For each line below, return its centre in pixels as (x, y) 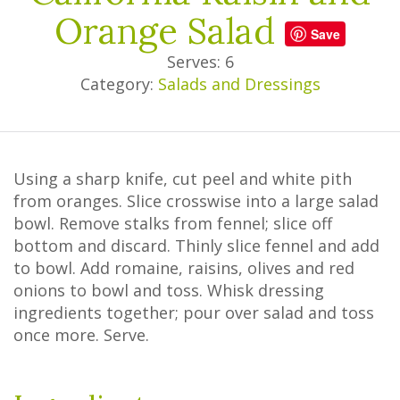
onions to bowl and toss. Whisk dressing (169, 290)
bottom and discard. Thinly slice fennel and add (196, 246)
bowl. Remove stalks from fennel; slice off (173, 223)
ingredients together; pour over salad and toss (194, 312)
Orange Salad (170, 31)
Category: (119, 84)
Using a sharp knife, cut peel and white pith (183, 179)
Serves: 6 (200, 62)
